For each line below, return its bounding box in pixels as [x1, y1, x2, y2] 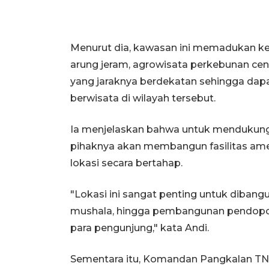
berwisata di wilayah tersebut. [70, 92, 216, 104]
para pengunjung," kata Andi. [70, 222, 209, 234]
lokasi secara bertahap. [70, 157, 183, 169]
